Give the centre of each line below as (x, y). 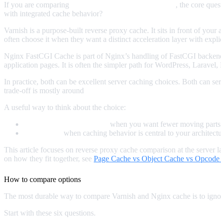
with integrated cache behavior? (53, 13)
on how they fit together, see (49, 158)
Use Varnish (43, 133)
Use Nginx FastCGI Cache (66, 124)
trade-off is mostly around (45, 90)
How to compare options (42, 179)
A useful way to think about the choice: (65, 107)
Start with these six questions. (50, 213)
